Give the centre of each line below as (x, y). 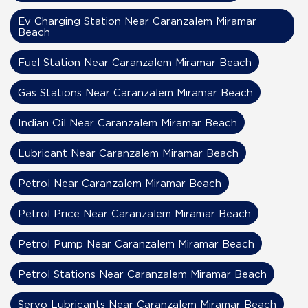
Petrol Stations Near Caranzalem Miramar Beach (142, 274)
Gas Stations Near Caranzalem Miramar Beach (135, 92)
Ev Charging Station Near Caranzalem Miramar (137, 21)
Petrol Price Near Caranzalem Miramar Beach (134, 213)
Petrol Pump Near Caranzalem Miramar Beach (136, 244)
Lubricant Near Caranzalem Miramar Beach (128, 153)
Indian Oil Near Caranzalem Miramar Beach (128, 123)
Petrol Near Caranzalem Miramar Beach (120, 183)
